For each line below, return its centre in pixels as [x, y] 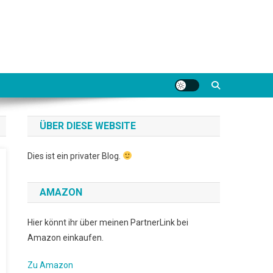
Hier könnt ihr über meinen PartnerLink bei [108, 222]
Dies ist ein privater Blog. [75, 156]
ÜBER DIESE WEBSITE [88, 126]
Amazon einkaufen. [66, 238]
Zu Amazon [51, 265]
